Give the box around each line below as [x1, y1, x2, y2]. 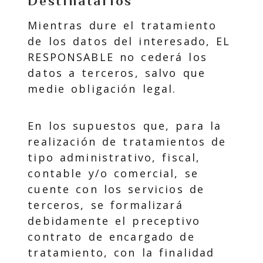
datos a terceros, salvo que [28, 66, 206, 80]
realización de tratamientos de [28, 134, 227, 149]
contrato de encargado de [28, 230, 195, 244]
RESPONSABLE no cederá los [28, 50, 207, 64]
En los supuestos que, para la [28, 119, 222, 133]
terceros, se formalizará [28, 198, 183, 212]
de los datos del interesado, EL [28, 34, 231, 48]
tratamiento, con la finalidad [28, 245, 215, 259]
